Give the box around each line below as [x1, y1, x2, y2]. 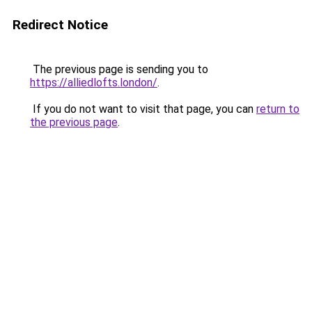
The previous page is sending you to [30, 63, 208, 76]
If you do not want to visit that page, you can [30, 102, 256, 116]
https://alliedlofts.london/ [30, 76, 157, 89]
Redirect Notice [13, 17, 108, 33]
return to [256, 102, 299, 116]
